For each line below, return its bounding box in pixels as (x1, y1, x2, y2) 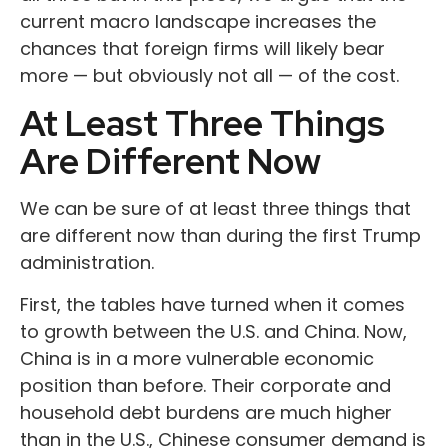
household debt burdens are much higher (20, 400, 392, 425)
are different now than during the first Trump (20, 223, 421, 248)
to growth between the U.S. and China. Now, (20, 319, 407, 344)
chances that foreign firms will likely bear (20, 36, 385, 61)
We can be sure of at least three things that (20, 196, 411, 221)
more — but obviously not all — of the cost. (20, 63, 399, 88)
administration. (20, 250, 154, 275)
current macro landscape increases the (20, 9, 376, 34)
